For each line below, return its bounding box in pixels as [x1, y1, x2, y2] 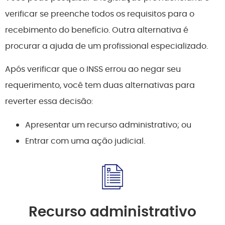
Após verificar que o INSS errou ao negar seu [5, 63, 181, 75]
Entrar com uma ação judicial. [25, 135, 145, 147]
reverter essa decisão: [5, 95, 93, 107]
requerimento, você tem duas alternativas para [5, 79, 195, 91]
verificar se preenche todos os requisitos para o [5, 8, 194, 20]
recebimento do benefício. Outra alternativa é [5, 24, 188, 36]
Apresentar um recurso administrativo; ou [25, 119, 191, 131]
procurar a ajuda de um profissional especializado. [5, 40, 208, 52]
